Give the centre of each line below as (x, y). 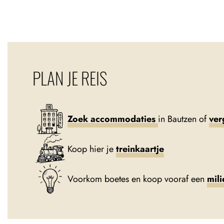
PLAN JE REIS (70, 78)
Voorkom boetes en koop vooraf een (137, 179)
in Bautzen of (183, 119)
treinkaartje (140, 149)
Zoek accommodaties (113, 119)
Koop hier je (92, 149)
